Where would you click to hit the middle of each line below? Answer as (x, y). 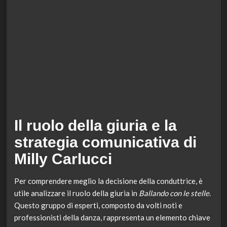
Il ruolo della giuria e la (95, 126)
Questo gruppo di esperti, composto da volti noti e (98, 205)
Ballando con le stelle (174, 193)
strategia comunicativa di (105, 142)
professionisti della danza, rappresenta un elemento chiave (112, 218)
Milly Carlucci (63, 159)
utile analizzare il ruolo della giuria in (76, 193)
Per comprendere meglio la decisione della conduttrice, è (108, 181)
